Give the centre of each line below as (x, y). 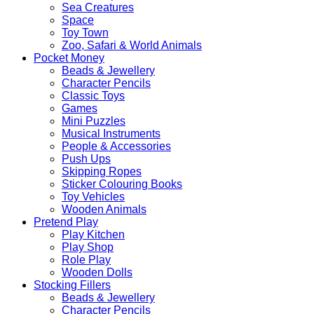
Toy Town (85, 32)
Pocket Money (69, 57)
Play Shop (88, 247)
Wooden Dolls (97, 272)
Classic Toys (93, 95)
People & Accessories (116, 146)
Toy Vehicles (93, 196)
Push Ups (86, 158)
